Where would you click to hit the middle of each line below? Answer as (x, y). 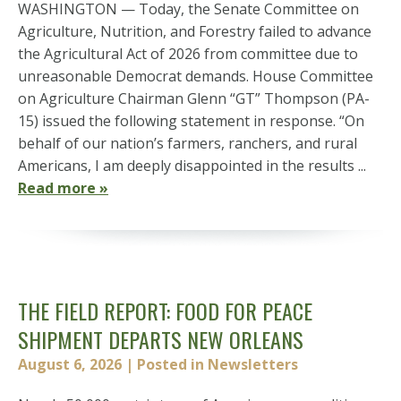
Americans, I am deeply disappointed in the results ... (192, 166)
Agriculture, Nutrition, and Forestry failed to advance (195, 31)
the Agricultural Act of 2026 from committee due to (188, 54)
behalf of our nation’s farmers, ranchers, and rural (188, 143)
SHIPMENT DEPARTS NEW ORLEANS (161, 339)
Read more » (63, 188)
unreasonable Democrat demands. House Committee (196, 76)
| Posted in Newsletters (212, 364)
